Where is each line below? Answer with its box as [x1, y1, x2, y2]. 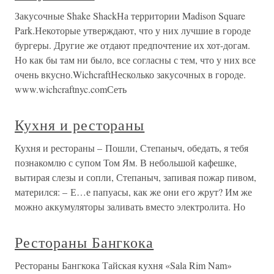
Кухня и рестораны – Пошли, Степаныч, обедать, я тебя [15, 141, 248, 154]
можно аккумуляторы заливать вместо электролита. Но [15, 200, 245, 213]
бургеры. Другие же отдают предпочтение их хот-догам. [15, 39, 250, 51]
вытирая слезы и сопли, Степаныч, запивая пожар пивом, [15, 171, 256, 183]
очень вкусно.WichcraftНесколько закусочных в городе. [15, 68, 246, 81]
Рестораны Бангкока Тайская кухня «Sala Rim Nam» [15, 259, 232, 272]
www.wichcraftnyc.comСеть [15, 83, 127, 95]
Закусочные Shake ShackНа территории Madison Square [15, 9, 245, 22]
